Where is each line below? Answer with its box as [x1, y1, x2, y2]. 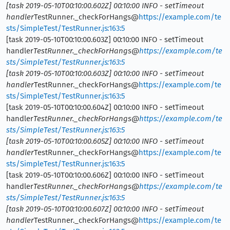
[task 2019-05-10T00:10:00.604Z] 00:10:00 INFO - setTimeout [6, 102, 204, 112]
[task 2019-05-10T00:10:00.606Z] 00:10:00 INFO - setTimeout [6, 170, 204, 180]
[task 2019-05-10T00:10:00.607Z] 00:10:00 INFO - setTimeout [6, 204, 204, 214]
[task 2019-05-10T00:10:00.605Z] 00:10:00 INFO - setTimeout [6, 136, 204, 146]
